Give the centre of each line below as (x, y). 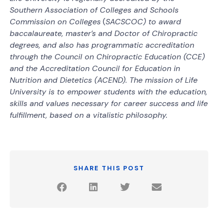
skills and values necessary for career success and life (109, 104)
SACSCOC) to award (143, 22)
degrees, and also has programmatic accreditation (102, 45)
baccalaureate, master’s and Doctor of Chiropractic (104, 34)
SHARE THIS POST (109, 168)
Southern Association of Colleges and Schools (94, 10)
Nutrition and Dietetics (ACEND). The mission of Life (104, 80)
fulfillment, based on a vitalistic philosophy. (89, 115)
